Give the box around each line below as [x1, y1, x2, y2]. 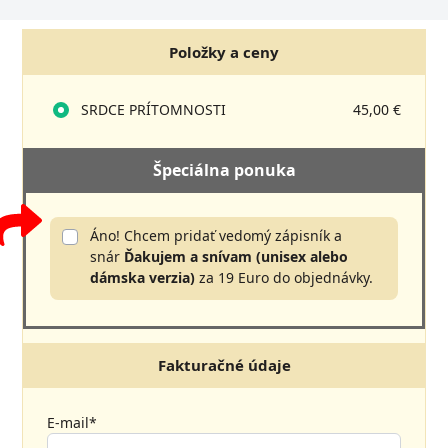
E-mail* [47, 413, 98, 433]
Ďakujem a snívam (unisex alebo [124, 247, 349, 267]
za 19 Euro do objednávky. [195, 268, 374, 288]
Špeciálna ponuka [152, 159, 296, 182]
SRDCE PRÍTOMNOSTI [77, 100, 227, 120]
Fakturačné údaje [157, 355, 291, 376]
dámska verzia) [90, 268, 196, 288]
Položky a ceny [169, 42, 279, 63]
